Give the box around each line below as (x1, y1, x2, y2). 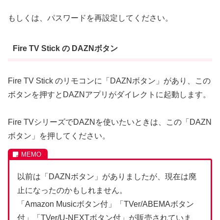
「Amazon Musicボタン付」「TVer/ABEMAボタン (17, 199, 194, 208)
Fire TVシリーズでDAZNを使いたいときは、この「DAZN (8, 118, 212, 127)
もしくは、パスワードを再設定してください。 (8, 13, 173, 22)
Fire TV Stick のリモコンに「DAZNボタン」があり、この (8, 76, 211, 85)
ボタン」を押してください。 (8, 132, 110, 140)
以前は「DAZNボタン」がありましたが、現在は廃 (17, 172, 196, 181)
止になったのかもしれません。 (17, 186, 127, 194)
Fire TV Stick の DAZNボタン (12, 44, 118, 53)
